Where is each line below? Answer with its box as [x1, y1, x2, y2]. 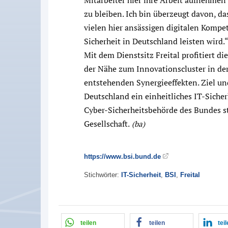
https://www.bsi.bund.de [84, 152, 161, 160]
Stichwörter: [84, 170, 121, 179]
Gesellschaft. [84, 118, 130, 129]
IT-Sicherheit [121, 170, 161, 179]
